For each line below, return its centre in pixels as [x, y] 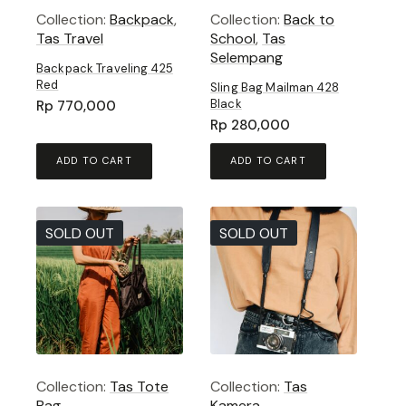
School [233, 39]
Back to [309, 20]
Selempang [247, 58]
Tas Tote [139, 386]
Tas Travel [70, 39]
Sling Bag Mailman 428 [275, 88]
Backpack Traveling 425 [105, 69]
